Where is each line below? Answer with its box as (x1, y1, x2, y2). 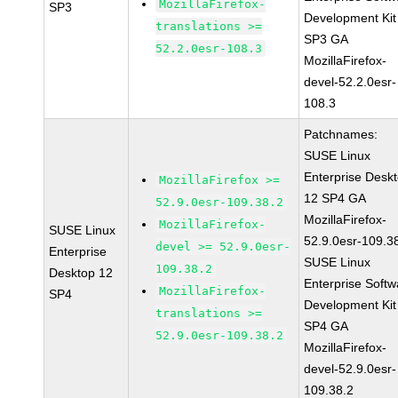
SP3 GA (304, 32, 349, 46)
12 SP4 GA (304, 191, 367, 205)
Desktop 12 (49, 266, 114, 280)
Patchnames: (304, 127, 378, 141)
